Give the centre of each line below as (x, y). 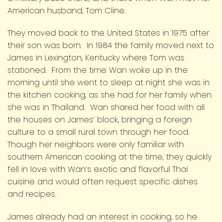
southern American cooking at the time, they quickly (110, 157)
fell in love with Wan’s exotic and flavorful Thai (98, 169)
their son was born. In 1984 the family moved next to (111, 46)
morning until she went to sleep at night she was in (109, 83)
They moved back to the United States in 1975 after (108, 33)
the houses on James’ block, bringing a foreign (100, 120)
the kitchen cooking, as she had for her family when (110, 95)
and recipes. (32, 194)
